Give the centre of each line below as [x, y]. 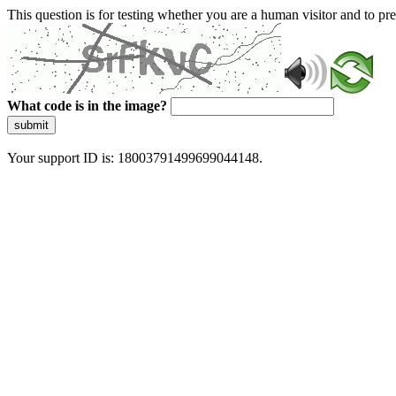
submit [31, 125]
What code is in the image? [87, 106]
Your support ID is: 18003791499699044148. [135, 158]
